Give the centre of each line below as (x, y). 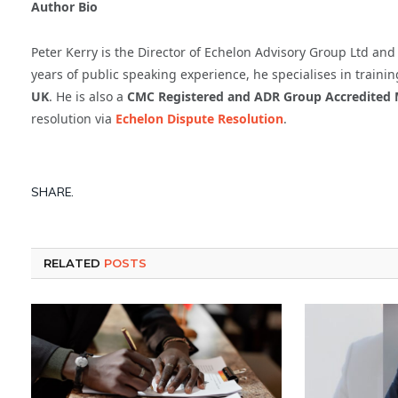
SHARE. (52, 192)
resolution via (73, 118)
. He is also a (88, 96)
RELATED (74, 263)
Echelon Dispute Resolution (199, 118)
